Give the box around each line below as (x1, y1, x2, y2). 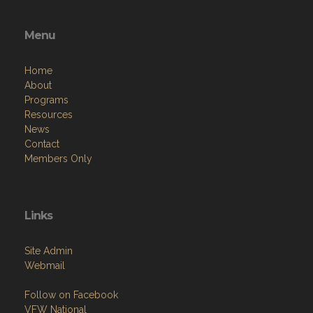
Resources (24, 108, 73, 120)
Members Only (24, 152, 92, 164)
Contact (24, 138, 59, 150)
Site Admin (24, 245, 73, 256)
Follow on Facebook (24, 289, 118, 300)
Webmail (24, 259, 65, 271)
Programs (24, 94, 68, 105)
